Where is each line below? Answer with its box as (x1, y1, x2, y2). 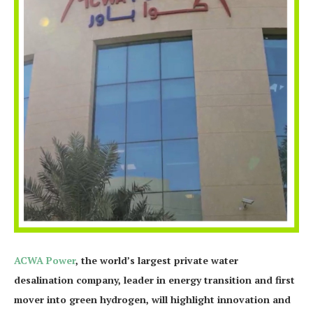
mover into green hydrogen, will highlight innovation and (14, 293, 291, 306)
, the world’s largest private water (75, 254, 238, 267)
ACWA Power (14, 254, 75, 267)
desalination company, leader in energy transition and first (14, 273, 295, 286)
